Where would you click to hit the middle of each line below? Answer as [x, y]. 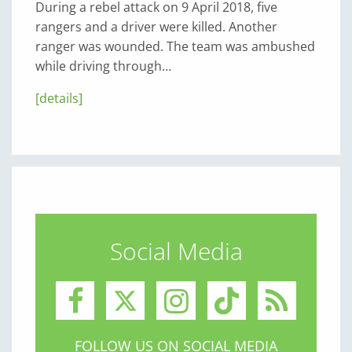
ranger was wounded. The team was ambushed [175, 46]
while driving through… [103, 66]
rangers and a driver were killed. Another [156, 26]
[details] [59, 98]
